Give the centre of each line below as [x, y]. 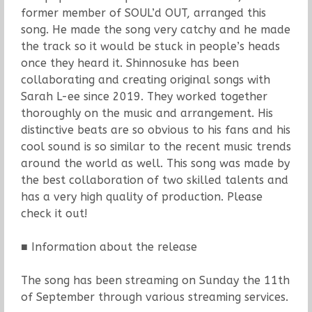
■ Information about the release [109, 247]
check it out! [54, 213]
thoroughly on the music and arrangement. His [147, 113]
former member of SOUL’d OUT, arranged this [143, 13]
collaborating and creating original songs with [145, 79]
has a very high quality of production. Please [141, 196]
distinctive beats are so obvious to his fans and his [155, 130]
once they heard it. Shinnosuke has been [130, 63]
